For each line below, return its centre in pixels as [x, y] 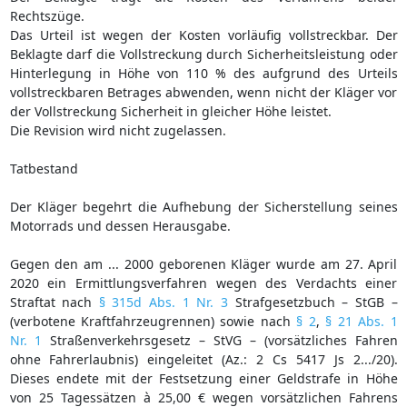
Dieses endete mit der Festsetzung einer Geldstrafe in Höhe [203, 378]
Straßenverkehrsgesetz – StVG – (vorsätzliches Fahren [220, 340]
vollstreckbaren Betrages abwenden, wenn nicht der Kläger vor [203, 92]
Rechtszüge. [47, 15]
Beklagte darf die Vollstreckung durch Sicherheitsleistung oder [203, 54]
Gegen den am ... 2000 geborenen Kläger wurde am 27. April [203, 263]
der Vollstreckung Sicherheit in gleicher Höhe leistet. [170, 111]
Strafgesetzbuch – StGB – [313, 302]
